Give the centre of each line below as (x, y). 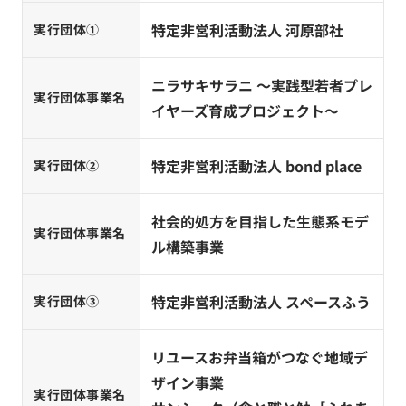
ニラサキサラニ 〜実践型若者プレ (262, 85)
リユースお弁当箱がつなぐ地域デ (260, 357)
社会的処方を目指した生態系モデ (260, 221)
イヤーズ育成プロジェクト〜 (245, 111)
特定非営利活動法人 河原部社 (247, 30)
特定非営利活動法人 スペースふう (261, 302)
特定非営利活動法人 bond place (256, 166)
